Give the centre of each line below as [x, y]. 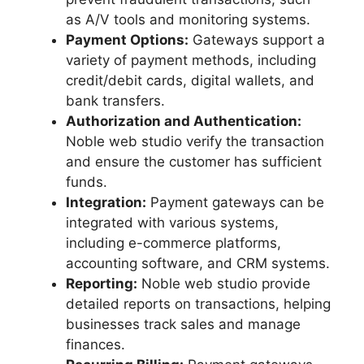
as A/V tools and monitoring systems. [190, 20]
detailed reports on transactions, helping [198, 304]
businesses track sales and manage [183, 325]
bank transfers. [117, 101]
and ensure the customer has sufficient [194, 162]
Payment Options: [127, 40]
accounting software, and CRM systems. [200, 264]
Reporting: [102, 284]
